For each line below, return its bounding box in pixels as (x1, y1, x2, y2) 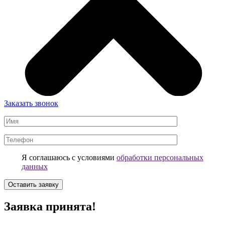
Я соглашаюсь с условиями (21, 153, 117, 162)
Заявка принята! (4, 199, 96, 213)
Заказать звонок (4, 99, 58, 107)
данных (21, 162, 48, 171)
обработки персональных (116, 153, 203, 162)
